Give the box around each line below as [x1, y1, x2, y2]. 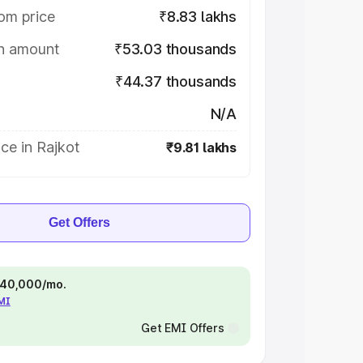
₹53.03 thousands [113, 41, 237, 58]
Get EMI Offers [140, 321, 224, 335]
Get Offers [49, 216, 110, 229]
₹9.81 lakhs [165, 139, 237, 156]
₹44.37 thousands [114, 73, 237, 90]
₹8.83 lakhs [158, 8, 237, 25]
